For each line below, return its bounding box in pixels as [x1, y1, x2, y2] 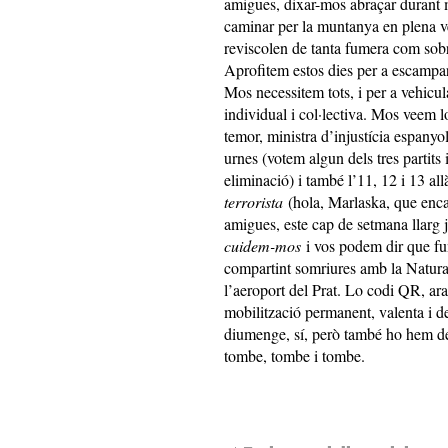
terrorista [224, 191, 283, 212]
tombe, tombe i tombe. [224, 345, 379, 366]
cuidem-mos [224, 235, 301, 256]
